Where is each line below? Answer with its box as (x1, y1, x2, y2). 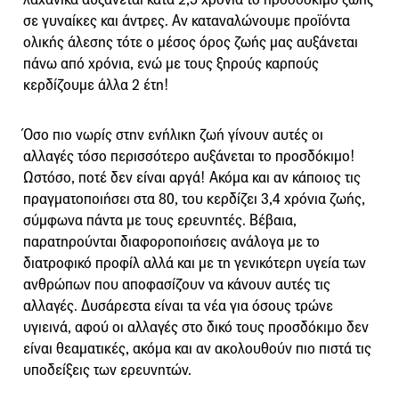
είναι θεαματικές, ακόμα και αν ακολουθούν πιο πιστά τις (23, 338, 371, 358)
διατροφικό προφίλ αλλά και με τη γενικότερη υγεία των (23, 253, 366, 273)
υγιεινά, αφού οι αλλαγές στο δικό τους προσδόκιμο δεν (23, 317, 369, 337)
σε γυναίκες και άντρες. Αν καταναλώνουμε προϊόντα (23, 11, 350, 30)
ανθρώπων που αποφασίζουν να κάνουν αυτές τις (23, 274, 330, 294)
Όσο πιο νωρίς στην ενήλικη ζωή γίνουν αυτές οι (23, 125, 323, 144)
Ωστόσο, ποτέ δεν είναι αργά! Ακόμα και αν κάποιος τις (23, 167, 361, 187)
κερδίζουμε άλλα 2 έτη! (23, 75, 169, 94)
